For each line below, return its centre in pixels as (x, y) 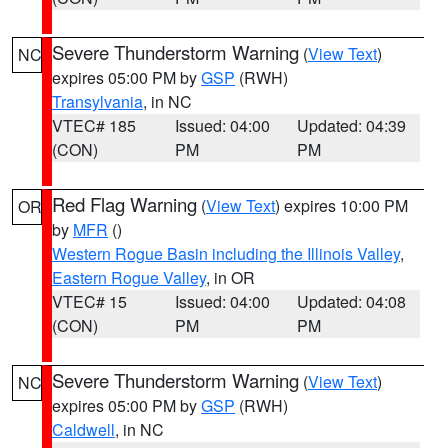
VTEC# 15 (89, 301)
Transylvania (97, 101)
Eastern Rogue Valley (129, 277)
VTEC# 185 (94, 125)
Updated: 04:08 (352, 301)
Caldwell (83, 429)
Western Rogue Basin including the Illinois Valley (226, 253)
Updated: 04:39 (352, 125)
